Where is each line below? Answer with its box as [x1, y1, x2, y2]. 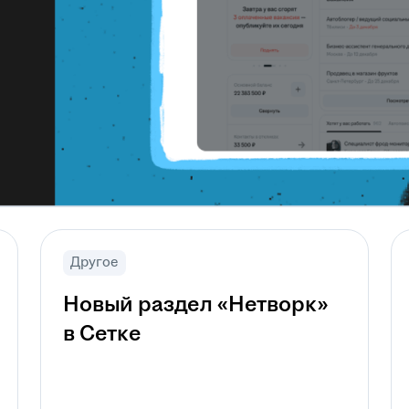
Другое [70, 253, 120, 272]
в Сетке [63, 319, 142, 350]
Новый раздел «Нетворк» [63, 289, 328, 320]
